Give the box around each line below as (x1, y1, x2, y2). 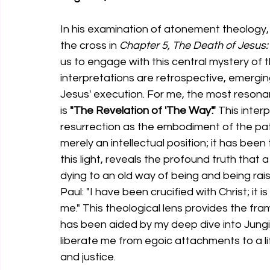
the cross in (60, 40, 119, 51)
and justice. (60, 251, 116, 263)
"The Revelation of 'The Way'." (70, 105, 216, 116)
